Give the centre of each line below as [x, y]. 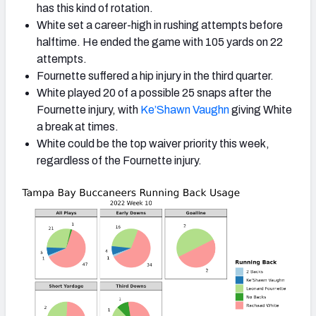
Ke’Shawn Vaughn [185, 110]
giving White [261, 110]
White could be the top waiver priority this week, [153, 144]
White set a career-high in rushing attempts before [160, 25]
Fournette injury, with [87, 110]
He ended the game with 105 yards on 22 [183, 42]
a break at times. [78, 127]
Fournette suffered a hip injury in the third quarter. [155, 76]
